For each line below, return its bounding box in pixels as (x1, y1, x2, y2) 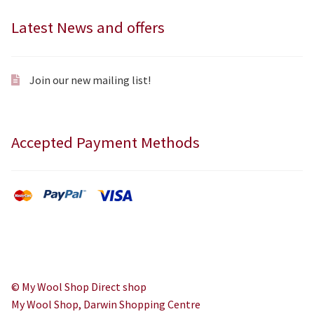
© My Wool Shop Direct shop (11, 280, 146, 294)
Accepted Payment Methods (11, 132, 200, 152)
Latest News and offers (11, 18, 165, 38)
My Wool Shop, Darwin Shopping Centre (11, 297, 200, 312)
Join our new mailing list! (29, 73, 151, 88)
